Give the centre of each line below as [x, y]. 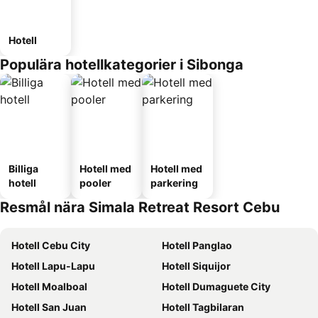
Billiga [23, 169]
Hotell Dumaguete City [216, 286]
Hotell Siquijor [196, 266]
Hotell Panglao [197, 245]
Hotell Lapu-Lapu [53, 266]
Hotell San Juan [49, 307]
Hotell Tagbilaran [203, 307]
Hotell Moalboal [49, 286]
